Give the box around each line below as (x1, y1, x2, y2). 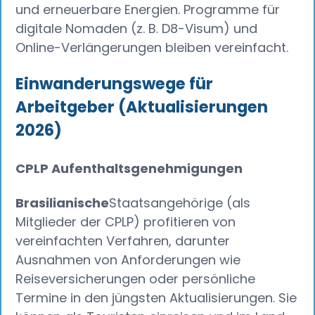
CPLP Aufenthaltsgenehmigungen (15, 159, 243, 177)
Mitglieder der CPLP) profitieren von (15, 212, 236, 231)
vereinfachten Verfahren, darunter (15, 231, 231, 250)
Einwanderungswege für (15, 72, 214, 95)
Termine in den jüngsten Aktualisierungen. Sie (15, 288, 297, 307)
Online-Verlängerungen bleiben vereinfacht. (15, 39, 289, 57)
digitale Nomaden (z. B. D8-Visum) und (15, 20, 258, 38)
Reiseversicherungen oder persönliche (15, 269, 256, 288)
